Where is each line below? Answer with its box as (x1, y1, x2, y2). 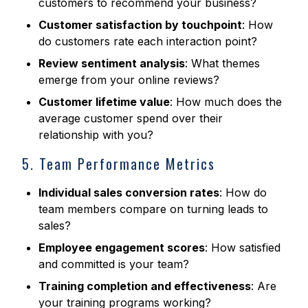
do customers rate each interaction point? (38, 34, 257, 49)
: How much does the (170, 95, 282, 109)
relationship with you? (38, 128, 153, 142)
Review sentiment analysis (38, 56, 185, 71)
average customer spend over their (38, 111, 223, 126)
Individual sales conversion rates (38, 186, 219, 200)
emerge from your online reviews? (38, 73, 219, 87)
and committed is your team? (38, 257, 189, 272)
